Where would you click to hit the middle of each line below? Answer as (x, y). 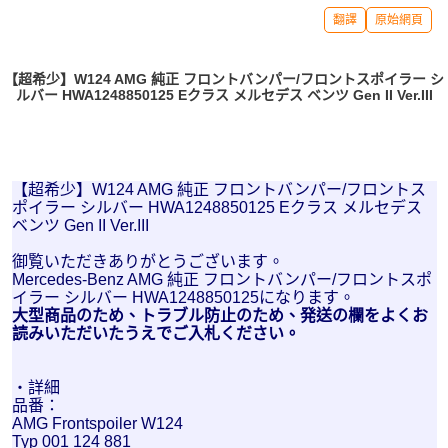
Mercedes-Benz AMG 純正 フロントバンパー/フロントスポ (221, 279)
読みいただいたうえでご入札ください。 (155, 333)
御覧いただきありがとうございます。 (147, 261)
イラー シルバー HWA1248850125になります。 (183, 297)
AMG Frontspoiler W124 (97, 423)
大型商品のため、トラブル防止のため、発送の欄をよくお (219, 315)
